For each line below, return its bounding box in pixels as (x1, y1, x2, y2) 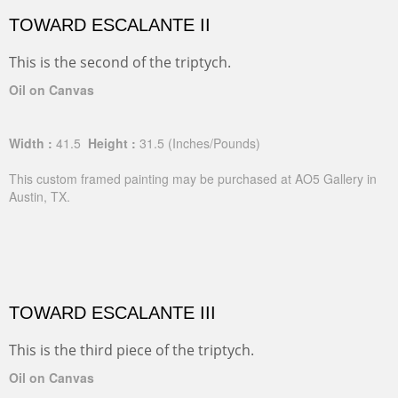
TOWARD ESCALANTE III (9, 303, 216, 322)
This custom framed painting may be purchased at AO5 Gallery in (9, 170, 377, 187)
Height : (84, 134, 136, 152)
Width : (9, 134, 52, 152)
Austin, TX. (9, 187, 70, 205)
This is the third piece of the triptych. (9, 340, 254, 360)
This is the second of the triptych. (9, 52, 231, 72)
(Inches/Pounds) (168, 134, 260, 152)
